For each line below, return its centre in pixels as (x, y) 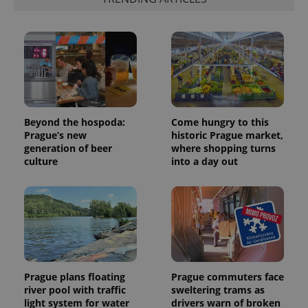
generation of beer (68, 148)
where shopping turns (223, 148)
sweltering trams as (218, 289)
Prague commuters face (228, 276)
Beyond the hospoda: (75, 122)
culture (41, 162)
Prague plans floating (75, 276)
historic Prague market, (227, 135)
